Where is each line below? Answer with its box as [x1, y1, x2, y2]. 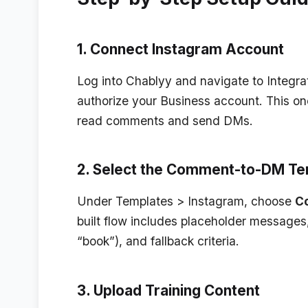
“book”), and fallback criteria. [77, 234, 239, 249]
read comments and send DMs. [77, 113, 253, 128]
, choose [244, 194, 295, 209]
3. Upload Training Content [77, 282, 260, 300]
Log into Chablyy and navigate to [77, 73, 267, 88]
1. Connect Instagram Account [77, 40, 284, 58]
